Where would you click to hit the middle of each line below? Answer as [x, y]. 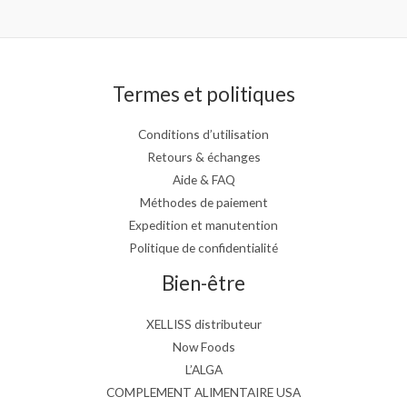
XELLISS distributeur [203, 323]
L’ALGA [203, 369]
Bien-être [203, 283]
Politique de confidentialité [203, 248]
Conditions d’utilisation [203, 134]
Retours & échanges [203, 157]
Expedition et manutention [203, 225]
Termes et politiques [203, 94]
